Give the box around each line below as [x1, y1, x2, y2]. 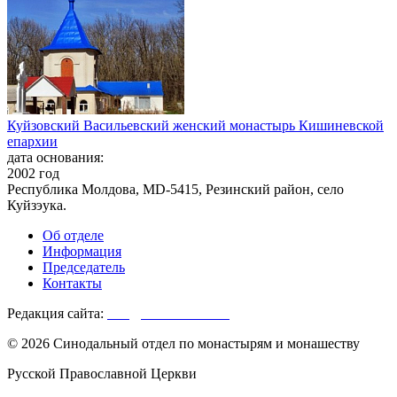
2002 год [7, 166, 59, 182]
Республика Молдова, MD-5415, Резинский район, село [7, 182, 344, 198]
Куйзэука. [7, 198, 66, 214]
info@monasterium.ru [107, 306, 230, 322]
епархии [7, 134, 58, 150]
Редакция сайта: [7, 306, 107, 322]
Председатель [43, 260, 125, 276]
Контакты [43, 276, 102, 292]
